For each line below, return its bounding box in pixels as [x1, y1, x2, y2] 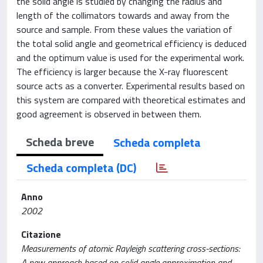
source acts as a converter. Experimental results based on [16, 79, 245, 93]
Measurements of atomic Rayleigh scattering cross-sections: [21, 241, 240, 255]
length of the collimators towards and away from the [16, 8, 230, 22]
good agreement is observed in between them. [16, 107, 201, 121]
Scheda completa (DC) [26, 159, 136, 177]
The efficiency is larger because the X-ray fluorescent [16, 65, 228, 79]
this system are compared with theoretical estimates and [16, 93, 245, 107]
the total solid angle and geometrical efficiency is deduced [16, 36, 247, 50]
